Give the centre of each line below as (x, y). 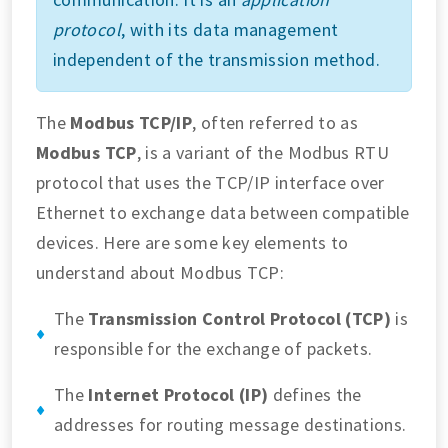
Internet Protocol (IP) (178, 394)
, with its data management (229, 29)
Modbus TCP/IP (131, 122)
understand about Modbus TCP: (160, 272)
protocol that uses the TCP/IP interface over (210, 182)
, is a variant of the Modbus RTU (263, 152)
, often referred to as (275, 122)
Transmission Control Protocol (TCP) (240, 318)
